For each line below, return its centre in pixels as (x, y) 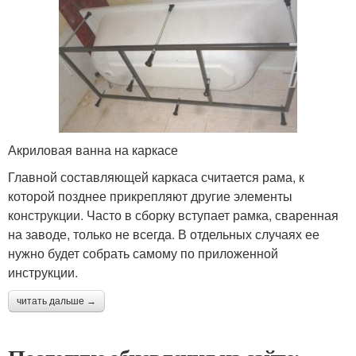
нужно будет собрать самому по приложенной (143, 253)
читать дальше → (56, 302)
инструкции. (43, 273)
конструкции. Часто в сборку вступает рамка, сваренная (173, 215)
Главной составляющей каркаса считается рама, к (156, 177)
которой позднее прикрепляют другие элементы (150, 196)
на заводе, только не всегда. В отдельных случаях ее (164, 234)
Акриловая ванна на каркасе (93, 150)
